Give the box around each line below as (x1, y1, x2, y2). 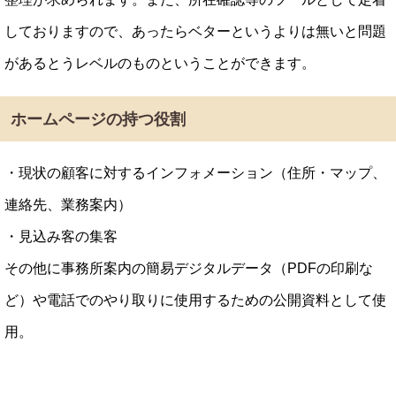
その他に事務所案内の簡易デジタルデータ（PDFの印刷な (4, 260, 373, 276)
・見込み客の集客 (4, 228, 118, 244)
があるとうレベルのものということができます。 (4, 56, 316, 72)
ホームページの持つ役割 (11, 109, 186, 128)
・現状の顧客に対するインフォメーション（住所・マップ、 (4, 164, 386, 180)
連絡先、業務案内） (4, 196, 132, 212)
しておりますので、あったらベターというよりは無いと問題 (4, 24, 386, 40)
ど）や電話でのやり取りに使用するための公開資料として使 (4, 292, 386, 308)
